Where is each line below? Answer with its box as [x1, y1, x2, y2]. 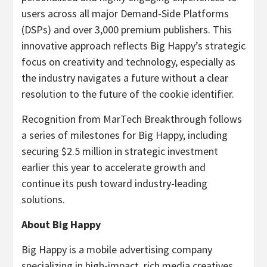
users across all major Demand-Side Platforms [21, 6, 229, 20]
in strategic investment [112, 144, 218, 158]
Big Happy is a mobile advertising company [21, 242, 212, 256]
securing [21, 144, 61, 158]
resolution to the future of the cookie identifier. [21, 86, 234, 101]
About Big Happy [21, 217, 101, 231]
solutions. [21, 192, 65, 206]
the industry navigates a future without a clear [21, 70, 228, 85]
